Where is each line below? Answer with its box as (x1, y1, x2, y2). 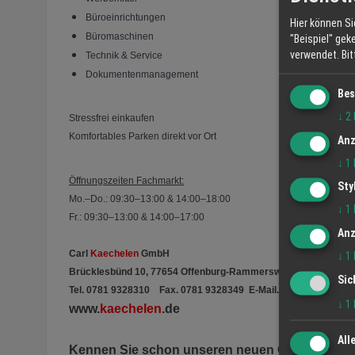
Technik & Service (86, 49, 162, 61)
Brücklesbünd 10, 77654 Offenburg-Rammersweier (69, 266, 299, 278)
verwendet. (290, 48, 339, 61)
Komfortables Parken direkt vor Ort (69, 131, 216, 143)
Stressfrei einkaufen (69, 113, 155, 124)
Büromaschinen (86, 30, 154, 42)
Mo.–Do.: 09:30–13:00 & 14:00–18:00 (69, 193, 231, 205)
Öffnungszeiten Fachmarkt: (69, 175, 184, 187)
